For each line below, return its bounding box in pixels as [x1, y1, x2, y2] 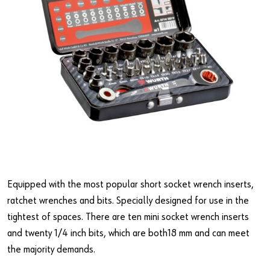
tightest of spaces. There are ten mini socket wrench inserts [7, 212, 249, 222]
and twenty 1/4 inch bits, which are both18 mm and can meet [7, 228, 250, 239]
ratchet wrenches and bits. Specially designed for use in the [7, 195, 249, 206]
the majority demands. [7, 244, 95, 255]
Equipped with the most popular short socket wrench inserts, [7, 179, 254, 190]
